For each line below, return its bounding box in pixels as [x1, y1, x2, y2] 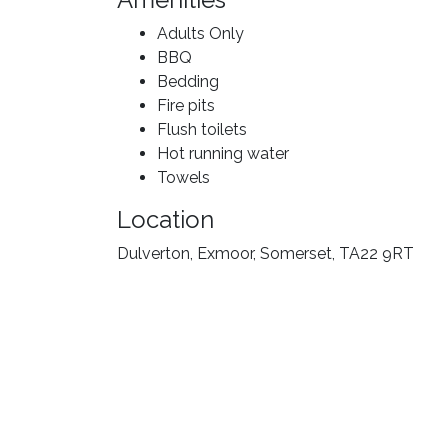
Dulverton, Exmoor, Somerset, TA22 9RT [117, 244, 414, 263]
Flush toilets [157, 120, 247, 139]
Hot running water [157, 144, 289, 163]
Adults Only [157, 24, 244, 43]
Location [117, 205, 214, 234]
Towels [157, 168, 210, 187]
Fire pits [157, 96, 215, 115]
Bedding [157, 72, 219, 91]
